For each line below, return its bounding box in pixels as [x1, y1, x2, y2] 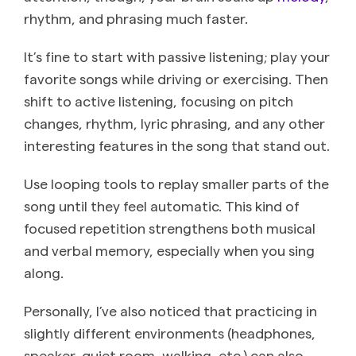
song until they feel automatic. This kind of [24, 196, 300, 214]
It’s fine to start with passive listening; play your [24, 47, 330, 64]
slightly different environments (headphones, [24, 323, 315, 341]
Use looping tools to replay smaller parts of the [24, 174, 329, 192]
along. [24, 263, 64, 281]
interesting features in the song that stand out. [24, 136, 330, 153]
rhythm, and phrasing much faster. [24, 9, 248, 26]
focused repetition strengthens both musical [24, 219, 315, 236]
